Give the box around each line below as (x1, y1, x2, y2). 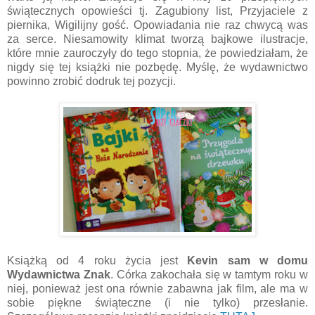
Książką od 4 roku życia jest (7, 254, 188, 266)
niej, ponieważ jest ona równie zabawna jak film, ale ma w (7, 282, 308, 295)
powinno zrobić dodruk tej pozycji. (7, 75, 179, 87)
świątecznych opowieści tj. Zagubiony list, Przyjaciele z (7, 4, 308, 17)
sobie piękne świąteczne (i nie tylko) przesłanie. (7, 296, 308, 309)
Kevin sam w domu (187, 254, 309, 266)
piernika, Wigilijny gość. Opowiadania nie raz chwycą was (7, 18, 308, 31)
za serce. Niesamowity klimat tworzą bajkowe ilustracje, (7, 32, 308, 45)
